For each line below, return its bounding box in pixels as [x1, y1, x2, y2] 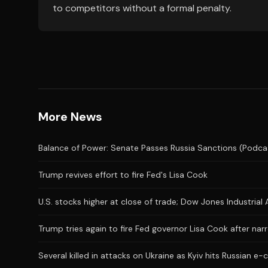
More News [38, 109, 102, 124]
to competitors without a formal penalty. [53, 2, 232, 14]
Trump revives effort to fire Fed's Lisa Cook [38, 169, 208, 180]
